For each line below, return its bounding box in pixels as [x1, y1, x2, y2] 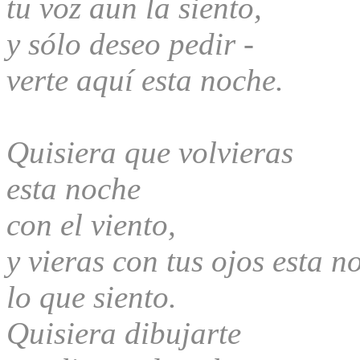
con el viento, [6, 207, 176, 242]
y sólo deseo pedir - [6, 26, 254, 61]
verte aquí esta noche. [6, 62, 284, 97]
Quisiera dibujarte [6, 315, 241, 350]
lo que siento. [6, 279, 177, 314]
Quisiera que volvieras [6, 134, 293, 170]
